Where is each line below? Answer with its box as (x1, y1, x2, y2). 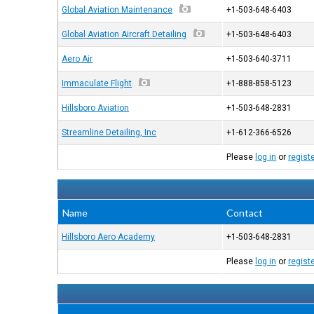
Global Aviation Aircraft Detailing (62, 29, 187, 39)
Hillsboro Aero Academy (62, 232, 156, 242)
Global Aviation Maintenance (62, 5, 173, 15)
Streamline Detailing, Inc (62, 128, 157, 137)
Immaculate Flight (62, 78, 132, 88)
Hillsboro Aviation (62, 103, 130, 113)
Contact (226, 207, 264, 219)
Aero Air (62, 54, 93, 64)
